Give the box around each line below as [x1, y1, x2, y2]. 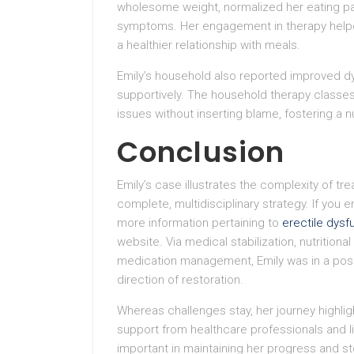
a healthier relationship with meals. [117, 38, 300, 52]
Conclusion [117, 132, 284, 172]
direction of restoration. [117, 273, 243, 287]
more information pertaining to [117, 216, 282, 230]
